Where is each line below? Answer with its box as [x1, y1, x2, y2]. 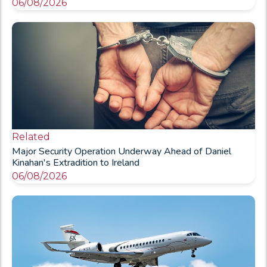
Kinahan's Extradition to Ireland [12, 156, 139, 169]
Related [12, 131, 50, 142]
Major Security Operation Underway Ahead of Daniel [12, 144, 231, 158]
